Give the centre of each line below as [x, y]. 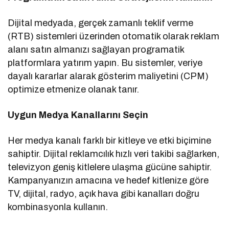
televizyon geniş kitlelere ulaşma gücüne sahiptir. [110, 167]
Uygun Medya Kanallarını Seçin [78, 115]
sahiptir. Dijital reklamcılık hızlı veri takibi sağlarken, [114, 154]
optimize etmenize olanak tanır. [74, 90]
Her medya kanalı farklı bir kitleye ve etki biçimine [110, 141]
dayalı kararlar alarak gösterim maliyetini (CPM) [108, 76]
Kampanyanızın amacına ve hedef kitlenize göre [108, 181]
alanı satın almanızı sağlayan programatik [96, 50]
